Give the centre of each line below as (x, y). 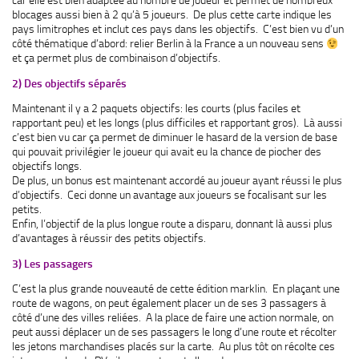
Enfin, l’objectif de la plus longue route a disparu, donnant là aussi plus (172, 224)
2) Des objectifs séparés (69, 83)
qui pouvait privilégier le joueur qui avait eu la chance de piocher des (167, 152)
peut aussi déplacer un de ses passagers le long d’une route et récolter (174, 332)
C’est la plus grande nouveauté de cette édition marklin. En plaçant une (176, 289)
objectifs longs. (47, 166)
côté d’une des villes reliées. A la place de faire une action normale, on (173, 318)
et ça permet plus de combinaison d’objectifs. (116, 58)
